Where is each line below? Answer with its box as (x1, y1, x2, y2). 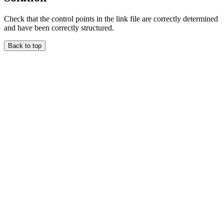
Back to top (8, 41, 41, 49)
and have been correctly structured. (4, 23, 114, 32)
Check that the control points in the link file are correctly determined (4, 14, 218, 23)
